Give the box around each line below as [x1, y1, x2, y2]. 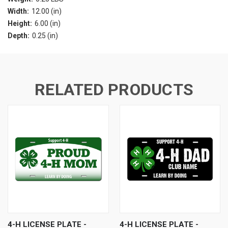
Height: [8, 19, 32, 27]
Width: [8, 7, 29, 15]
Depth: [8, 31, 30, 40]
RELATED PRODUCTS [35, 79, 193, 99]
